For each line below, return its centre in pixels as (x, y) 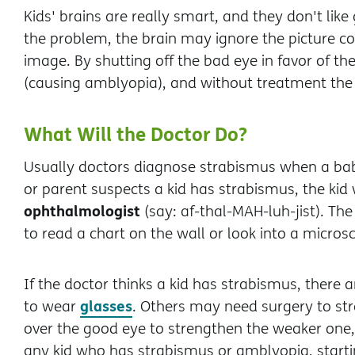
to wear (52, 306)
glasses (106, 305)
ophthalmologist (82, 210)
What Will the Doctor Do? (136, 134)
